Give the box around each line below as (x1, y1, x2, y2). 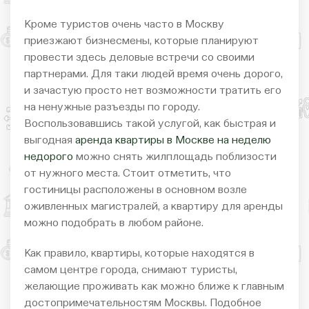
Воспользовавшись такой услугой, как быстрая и (24, 118, 276, 130)
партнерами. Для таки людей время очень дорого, (24, 68, 283, 80)
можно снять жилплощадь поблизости (73, 151, 277, 163)
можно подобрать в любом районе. (24, 217, 203, 229)
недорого (24, 151, 73, 163)
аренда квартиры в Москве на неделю (75, 134, 271, 146)
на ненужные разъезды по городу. (24, 101, 200, 113)
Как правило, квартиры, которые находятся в (24, 248, 255, 259)
